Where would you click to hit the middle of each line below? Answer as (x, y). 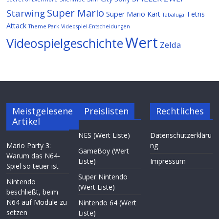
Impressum (168, 161)
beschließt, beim (33, 192)
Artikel (26, 121)
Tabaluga (174, 14)
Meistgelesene (43, 111)
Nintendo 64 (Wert (108, 202)
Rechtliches (180, 111)
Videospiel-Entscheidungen (96, 26)
